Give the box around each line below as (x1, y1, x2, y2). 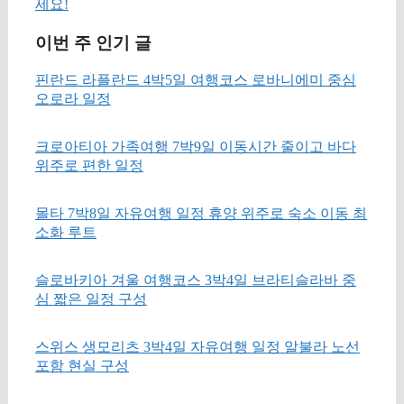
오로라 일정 (35, 91, 111, 107)
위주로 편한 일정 (35, 158, 143, 174)
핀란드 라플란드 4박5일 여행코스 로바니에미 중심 (35, 72, 356, 88)
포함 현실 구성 (35, 358, 129, 374)
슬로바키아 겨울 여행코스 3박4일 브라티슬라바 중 (35, 272, 356, 289)
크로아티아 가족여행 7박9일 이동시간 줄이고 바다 (35, 139, 356, 155)
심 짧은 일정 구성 (35, 291, 147, 308)
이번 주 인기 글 (35, 32, 151, 52)
